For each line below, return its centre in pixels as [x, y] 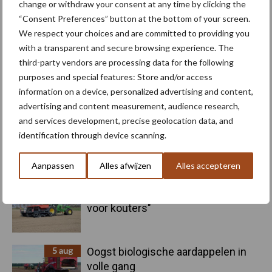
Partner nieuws [198, 159]
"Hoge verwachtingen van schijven [170, 194]
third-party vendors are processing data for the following [126, 62]
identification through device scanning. [93, 135]
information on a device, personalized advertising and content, [136, 91]
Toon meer [136, 101]
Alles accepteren [209, 165]
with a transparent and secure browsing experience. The [126, 48]
